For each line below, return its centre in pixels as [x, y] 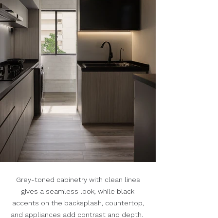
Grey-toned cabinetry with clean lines [78, 180]
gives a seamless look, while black [78, 191]
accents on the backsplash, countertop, [78, 203]
